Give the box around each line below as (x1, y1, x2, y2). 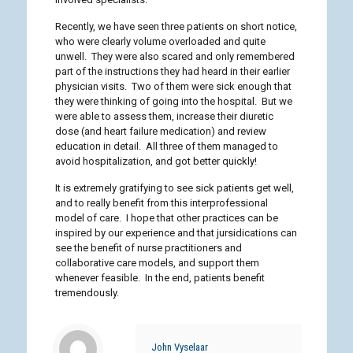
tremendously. (54, 287, 119, 299)
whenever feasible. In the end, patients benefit (54, 272, 265, 284)
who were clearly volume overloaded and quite (54, 35, 266, 47)
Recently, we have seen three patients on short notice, (54, 20, 297, 32)
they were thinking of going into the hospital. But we (54, 95, 292, 107)
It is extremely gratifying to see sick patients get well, (54, 182, 294, 194)
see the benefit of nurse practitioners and (54, 242, 242, 254)
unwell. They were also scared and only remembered (54, 50, 295, 62)
